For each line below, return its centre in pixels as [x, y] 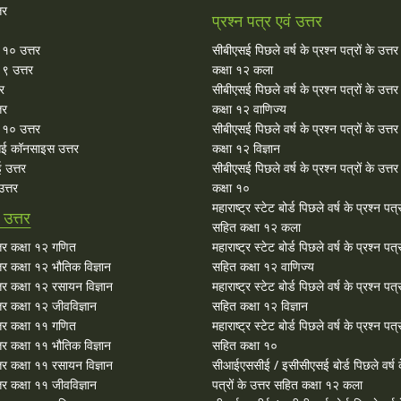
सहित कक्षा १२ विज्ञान [260, 306]
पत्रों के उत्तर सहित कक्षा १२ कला [288, 385]
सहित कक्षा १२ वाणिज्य [264, 267]
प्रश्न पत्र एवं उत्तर [268, 21]
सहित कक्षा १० [245, 346]
